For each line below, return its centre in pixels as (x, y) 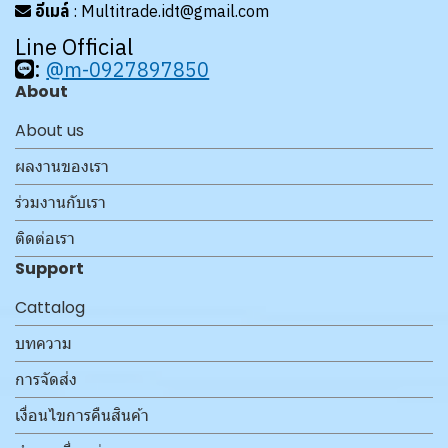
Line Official (74, 46)
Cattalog (50, 308)
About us (49, 131)
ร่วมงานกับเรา (60, 203)
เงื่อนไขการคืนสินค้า (82, 416)
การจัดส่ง (46, 380)
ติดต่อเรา (45, 239)
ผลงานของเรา (62, 167)
